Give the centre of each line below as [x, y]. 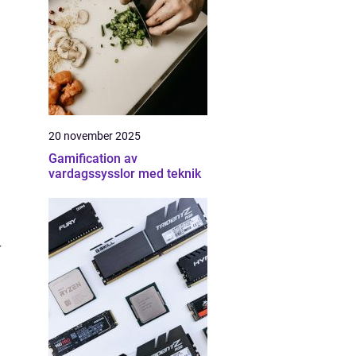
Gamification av [93, 159]
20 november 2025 [95, 136]
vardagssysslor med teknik [125, 174]
